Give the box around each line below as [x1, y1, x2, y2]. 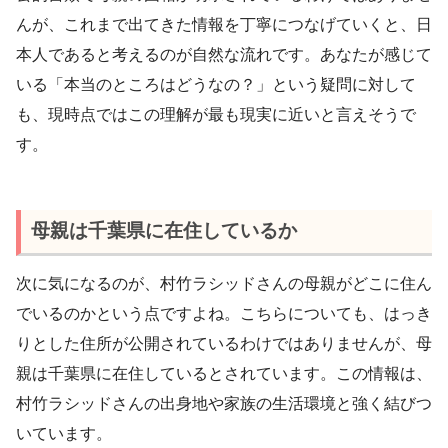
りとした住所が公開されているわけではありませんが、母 [16, 335, 432, 353]
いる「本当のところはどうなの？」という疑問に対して [16, 75, 416, 93]
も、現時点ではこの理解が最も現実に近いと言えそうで [16, 105, 416, 123]
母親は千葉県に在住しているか [30, 220, 297, 242]
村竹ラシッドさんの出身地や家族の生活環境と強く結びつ [16, 395, 432, 413]
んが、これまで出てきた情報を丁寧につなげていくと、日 [16, 15, 432, 33]
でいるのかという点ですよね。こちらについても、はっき [16, 305, 432, 323]
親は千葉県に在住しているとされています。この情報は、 [16, 365, 432, 383]
